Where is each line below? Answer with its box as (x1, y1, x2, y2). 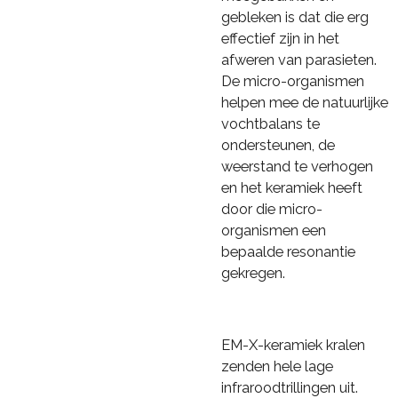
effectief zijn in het (221, 30, 339, 48)
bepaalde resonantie (221, 243, 355, 261)
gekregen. (221, 265, 285, 283)
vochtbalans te (221, 115, 320, 133)
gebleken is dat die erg (221, 9, 369, 27)
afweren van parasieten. (221, 52, 377, 69)
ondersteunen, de (221, 137, 335, 155)
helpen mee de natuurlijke (221, 94, 388, 112)
